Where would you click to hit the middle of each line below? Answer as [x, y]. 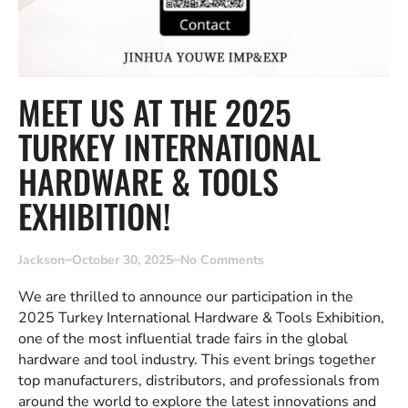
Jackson [41, 260]
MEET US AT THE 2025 [155, 112]
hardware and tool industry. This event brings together [197, 360]
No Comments [222, 260]
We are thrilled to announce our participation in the [186, 297]
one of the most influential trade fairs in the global [183, 339]
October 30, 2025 [122, 260]
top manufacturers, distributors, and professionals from [199, 381]
